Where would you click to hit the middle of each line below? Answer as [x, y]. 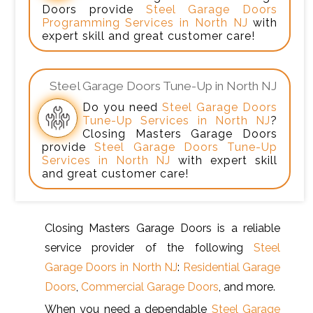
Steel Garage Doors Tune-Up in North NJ [163, 86]
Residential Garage [232, 268]
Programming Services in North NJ [145, 22]
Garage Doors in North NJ [111, 268]
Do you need [122, 108]
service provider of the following [149, 248]
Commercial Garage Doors [150, 287]
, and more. [247, 287]
